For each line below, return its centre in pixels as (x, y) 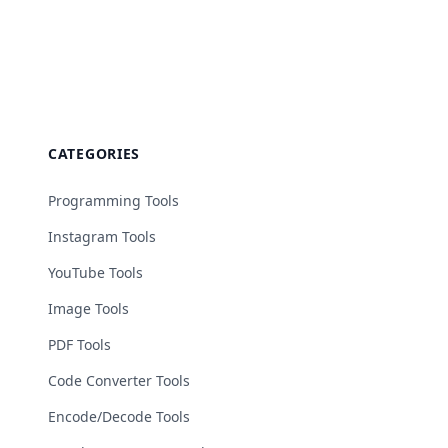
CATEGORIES (94, 153)
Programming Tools (113, 200)
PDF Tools (79, 344)
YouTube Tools (95, 272)
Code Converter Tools (119, 380)
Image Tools (88, 308)
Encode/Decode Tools (119, 416)
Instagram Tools (102, 236)
